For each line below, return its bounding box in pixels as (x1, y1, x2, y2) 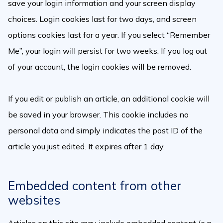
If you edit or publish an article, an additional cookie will (8, 94, 210, 104)
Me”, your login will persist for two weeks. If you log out (8, 46, 207, 56)
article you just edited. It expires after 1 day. (8, 141, 165, 151)
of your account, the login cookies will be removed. (8, 62, 191, 72)
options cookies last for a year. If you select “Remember (8, 30, 210, 40)
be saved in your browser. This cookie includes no (8, 110, 189, 119)
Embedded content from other (8, 178, 182, 193)
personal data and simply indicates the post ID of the (8, 125, 203, 135)
